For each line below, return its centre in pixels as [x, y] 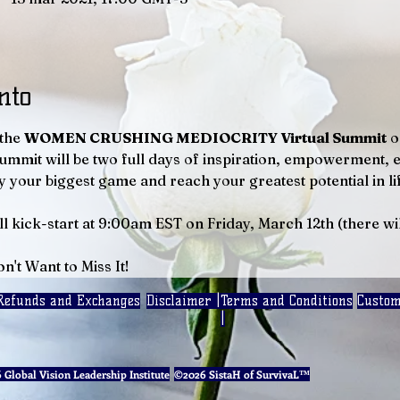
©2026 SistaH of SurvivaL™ [242, 374]
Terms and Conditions [287, 300]
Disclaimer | [183, 300]
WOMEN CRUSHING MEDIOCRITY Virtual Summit [205, 137]
